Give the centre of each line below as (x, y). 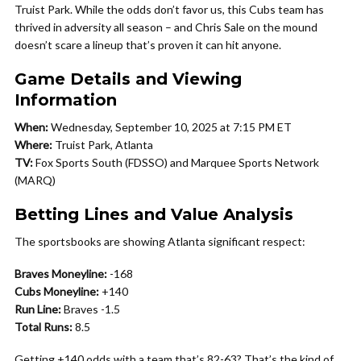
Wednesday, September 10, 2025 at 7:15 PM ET (170, 127)
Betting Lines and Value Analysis (154, 214)
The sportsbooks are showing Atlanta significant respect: (160, 241)
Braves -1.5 (91, 309)
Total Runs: (44, 327)
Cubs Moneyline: (57, 291)
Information (66, 100)
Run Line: (38, 309)
